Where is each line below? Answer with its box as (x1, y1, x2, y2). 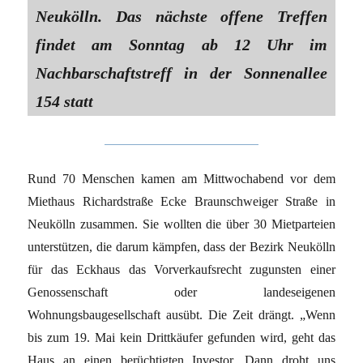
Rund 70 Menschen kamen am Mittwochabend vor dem (28, 171, 335, 186)
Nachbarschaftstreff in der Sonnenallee (36, 63, 327, 82)
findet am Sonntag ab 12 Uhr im (36, 35, 327, 53)
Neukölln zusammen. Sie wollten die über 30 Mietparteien (28, 216, 335, 231)
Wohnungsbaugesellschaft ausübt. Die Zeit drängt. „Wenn (28, 307, 335, 322)
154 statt (36, 92, 94, 110)
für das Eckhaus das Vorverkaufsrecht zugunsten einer (28, 262, 335, 276)
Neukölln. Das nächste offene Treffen (36, 6, 327, 25)
